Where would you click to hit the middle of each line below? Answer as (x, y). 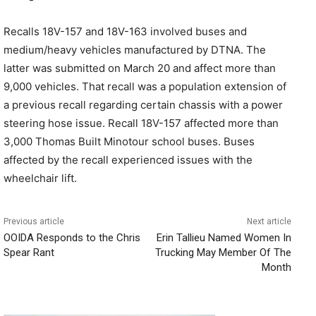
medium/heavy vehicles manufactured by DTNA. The (135, 49)
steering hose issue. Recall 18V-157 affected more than (141, 123)
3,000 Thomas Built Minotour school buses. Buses (129, 141)
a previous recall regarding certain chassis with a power (143, 104)
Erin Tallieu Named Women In (224, 237)
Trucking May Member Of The (223, 252)
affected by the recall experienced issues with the (128, 159)
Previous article (34, 221)
